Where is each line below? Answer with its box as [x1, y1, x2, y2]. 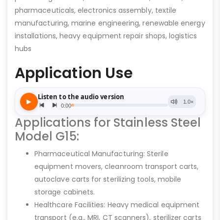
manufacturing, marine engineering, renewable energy [15, 18, 205, 28]
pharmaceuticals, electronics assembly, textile [15, 5, 177, 15]
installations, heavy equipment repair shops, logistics [15, 30, 197, 41]
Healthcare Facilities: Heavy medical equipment [34, 199, 200, 210]
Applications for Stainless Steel [15, 114, 201, 131]
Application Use [15, 62, 133, 83]
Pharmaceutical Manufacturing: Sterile [34, 148, 168, 159]
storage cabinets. [34, 187, 95, 197]
